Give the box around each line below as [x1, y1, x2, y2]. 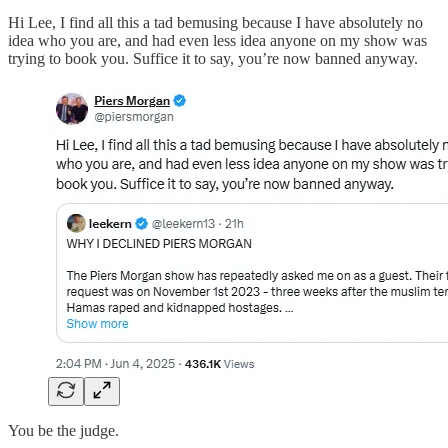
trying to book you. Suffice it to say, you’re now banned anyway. [8, 50, 418, 68]
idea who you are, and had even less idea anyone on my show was [8, 32, 427, 50]
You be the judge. [8, 422, 119, 440]
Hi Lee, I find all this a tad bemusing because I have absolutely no [8, 14, 423, 32]
